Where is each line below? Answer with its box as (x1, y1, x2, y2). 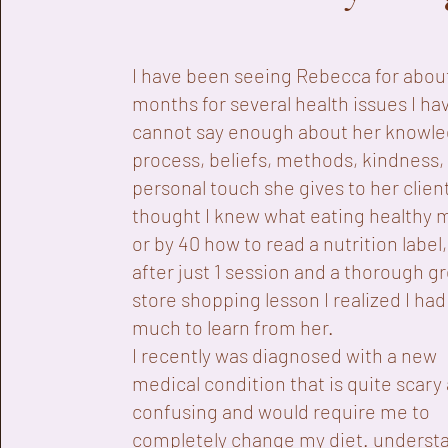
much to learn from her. (132, 315, 339, 339)
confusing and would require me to (132, 399, 431, 423)
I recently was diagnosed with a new (132, 343, 438, 367)
